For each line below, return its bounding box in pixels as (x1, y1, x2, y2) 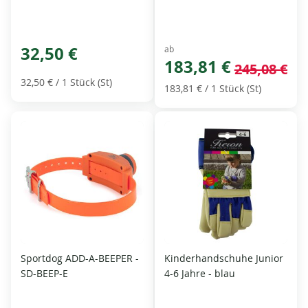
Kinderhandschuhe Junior (164, 251, 283, 265)
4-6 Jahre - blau (164, 266, 235, 280)
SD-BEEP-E (21, 266, 69, 280)
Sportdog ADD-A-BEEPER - (21, 251, 140, 265)
